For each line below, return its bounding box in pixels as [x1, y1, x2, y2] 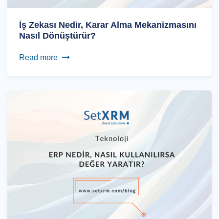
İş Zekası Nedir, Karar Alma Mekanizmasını [19, 20, 197, 30]
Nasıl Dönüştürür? [19, 30, 96, 41]
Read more [19, 53, 58, 62]
